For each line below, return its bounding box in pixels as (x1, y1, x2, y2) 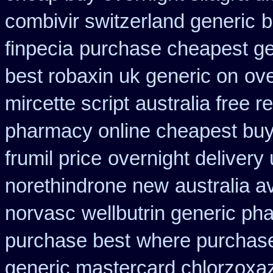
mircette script (5, 93, 129, 115)
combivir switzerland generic (5, 10, 255, 32)
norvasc (5, 202, 76, 224)
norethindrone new (5, 175, 169, 197)
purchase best (5, 230, 130, 252)
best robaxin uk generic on (5, 65, 238, 87)
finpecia (5, 38, 73, 60)
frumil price (5, 147, 102, 169)
